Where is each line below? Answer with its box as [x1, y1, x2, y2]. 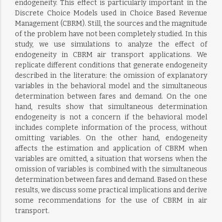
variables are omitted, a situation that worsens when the [14, 155, 208, 163]
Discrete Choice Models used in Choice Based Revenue [14, 9, 208, 17]
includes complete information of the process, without [14, 123, 208, 132]
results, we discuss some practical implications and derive [14, 186, 208, 194]
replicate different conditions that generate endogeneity [14, 61, 208, 69]
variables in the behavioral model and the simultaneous [14, 82, 208, 90]
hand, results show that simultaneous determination [14, 103, 208, 111]
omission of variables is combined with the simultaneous [14, 165, 208, 173]
